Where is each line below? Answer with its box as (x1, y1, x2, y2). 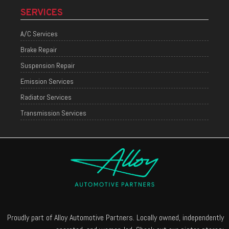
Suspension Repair (20, 60, 75, 70)
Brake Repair (20, 44, 57, 54)
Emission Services (20, 76, 74, 86)
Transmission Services (20, 108, 86, 118)
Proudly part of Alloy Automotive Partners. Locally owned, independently (7, 212, 224, 223)
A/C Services (20, 29, 58, 38)
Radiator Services (20, 92, 72, 102)
